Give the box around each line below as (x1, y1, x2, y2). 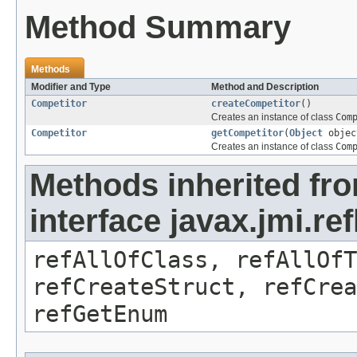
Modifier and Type (31, 81, 111, 93)
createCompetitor (211, 98, 300, 110)
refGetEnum (32, 300, 167, 328)
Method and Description (211, 81, 319, 93)
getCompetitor (211, 127, 284, 139)
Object (289, 127, 323, 139)
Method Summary (25, 10, 291, 45)
